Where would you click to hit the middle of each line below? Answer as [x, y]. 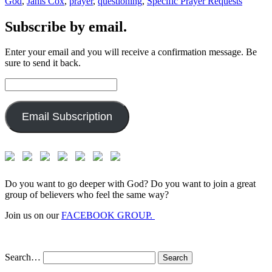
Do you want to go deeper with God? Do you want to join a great [130, 184]
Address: [21, 94]
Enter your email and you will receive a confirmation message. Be [131, 52]
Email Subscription [67, 117]
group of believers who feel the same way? [87, 195]
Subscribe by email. [66, 26]
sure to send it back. [43, 63]
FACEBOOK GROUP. [108, 216]
